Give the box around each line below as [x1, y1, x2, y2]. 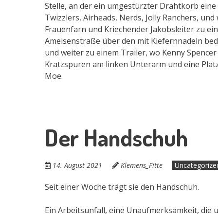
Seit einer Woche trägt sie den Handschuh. [45, 181, 199, 192]
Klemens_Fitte [121, 160, 163, 170]
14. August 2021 [53, 160, 102, 170]
